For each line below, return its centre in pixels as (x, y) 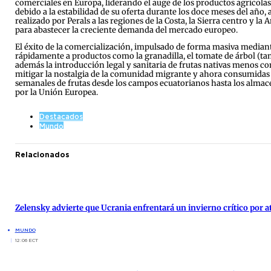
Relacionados (42, 154)
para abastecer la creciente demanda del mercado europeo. (126, 30)
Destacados (61, 116)
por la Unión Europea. (56, 92)
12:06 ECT (26, 240)
